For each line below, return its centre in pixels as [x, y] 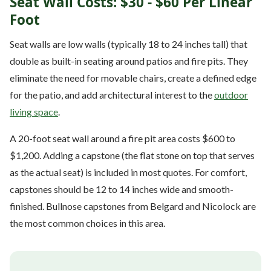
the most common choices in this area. [87, 223]
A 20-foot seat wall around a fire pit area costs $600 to [122, 138]
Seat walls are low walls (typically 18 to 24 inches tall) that [129, 44]
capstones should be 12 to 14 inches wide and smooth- [122, 189]
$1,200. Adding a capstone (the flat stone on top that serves [132, 155]
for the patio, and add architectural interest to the [112, 94]
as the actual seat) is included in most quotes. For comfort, [128, 172]
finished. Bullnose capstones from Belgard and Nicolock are [133, 206]
